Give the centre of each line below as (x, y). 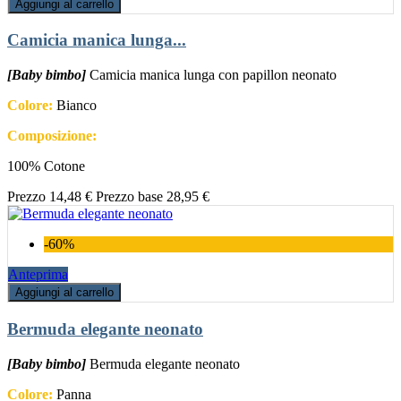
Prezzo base (129, 197)
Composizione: (52, 136)
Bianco (75, 106)
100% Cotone (46, 166)
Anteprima (38, 275)
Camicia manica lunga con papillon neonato (213, 75)
